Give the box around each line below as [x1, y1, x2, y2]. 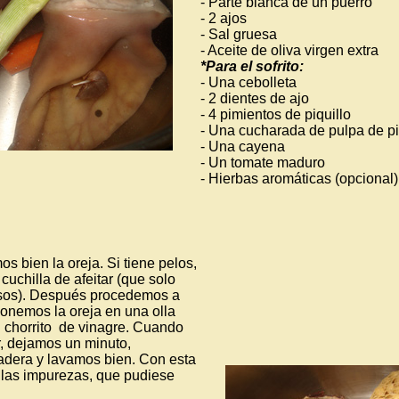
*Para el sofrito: [200, 59, 304, 74]
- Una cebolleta [200, 75, 297, 90]
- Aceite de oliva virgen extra [200, 43, 379, 58]
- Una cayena [200, 139, 285, 154]
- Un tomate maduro [200, 155, 325, 170]
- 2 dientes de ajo [200, 91, 309, 106]
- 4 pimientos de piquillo [200, 107, 351, 122]
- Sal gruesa [200, 27, 277, 42]
